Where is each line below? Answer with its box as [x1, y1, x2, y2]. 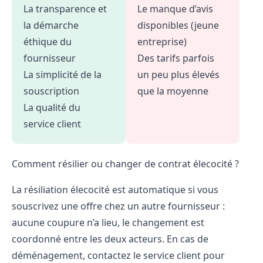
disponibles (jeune [137, 18, 219, 32]
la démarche [23, 18, 79, 32]
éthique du [23, 35, 72, 48]
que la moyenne [137, 84, 208, 97]
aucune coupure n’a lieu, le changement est [12, 215, 204, 229]
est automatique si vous [110, 183, 218, 196]
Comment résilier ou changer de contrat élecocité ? [12, 157, 239, 170]
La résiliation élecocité [12, 183, 110, 196]
